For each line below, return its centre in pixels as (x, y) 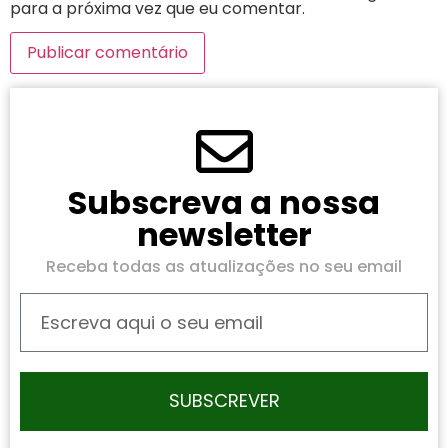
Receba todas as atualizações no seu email (224, 267)
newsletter (224, 235)
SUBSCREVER (224, 400)
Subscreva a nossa (224, 203)
